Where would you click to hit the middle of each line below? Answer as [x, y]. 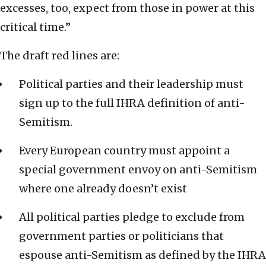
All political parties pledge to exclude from [132, 217]
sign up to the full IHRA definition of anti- [132, 103]
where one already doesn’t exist [103, 189]
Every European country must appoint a [124, 151]
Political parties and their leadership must [131, 84]
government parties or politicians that [121, 236]
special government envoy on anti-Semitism [138, 170]
